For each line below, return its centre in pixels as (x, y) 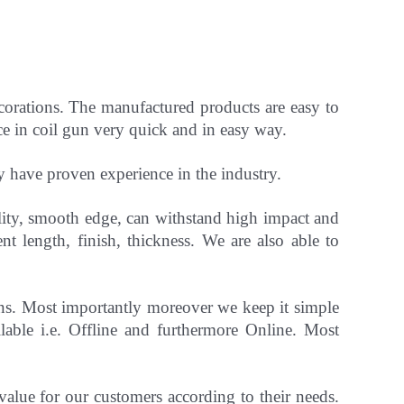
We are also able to (270, 240)
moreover (182, 307)
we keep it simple (279, 307)
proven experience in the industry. (166, 174)
